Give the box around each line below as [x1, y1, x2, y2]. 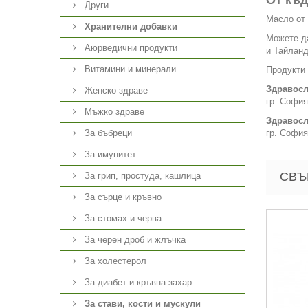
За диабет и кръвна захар [82, 277, 192, 287]
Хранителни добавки [85, 21, 177, 32]
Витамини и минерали [82, 64, 176, 74]
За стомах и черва [82, 213, 162, 223]
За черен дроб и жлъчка [82, 234, 186, 245]
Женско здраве [82, 85, 148, 96]
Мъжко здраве [82, 107, 144, 117]
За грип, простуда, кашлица [82, 170, 201, 181]
